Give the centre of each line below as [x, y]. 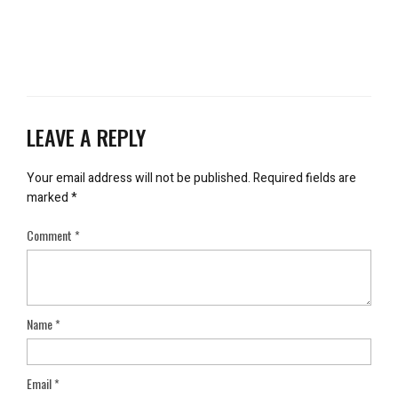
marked [49, 197]
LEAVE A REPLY [86, 136]
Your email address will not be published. [139, 178]
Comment [51, 235]
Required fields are [305, 178]
